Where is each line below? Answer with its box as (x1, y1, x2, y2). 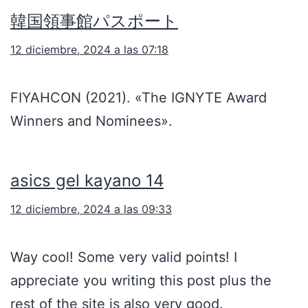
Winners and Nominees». (10, 113, 173, 130)
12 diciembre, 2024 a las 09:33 (10, 202, 172, 217)
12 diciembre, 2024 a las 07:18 (10, 43, 168, 57)
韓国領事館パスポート (10, 11, 178, 32)
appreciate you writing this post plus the (10, 272, 272, 289)
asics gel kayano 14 (10, 170, 164, 191)
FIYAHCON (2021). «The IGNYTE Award (10, 89, 267, 107)
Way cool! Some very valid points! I (10, 249, 237, 266)
